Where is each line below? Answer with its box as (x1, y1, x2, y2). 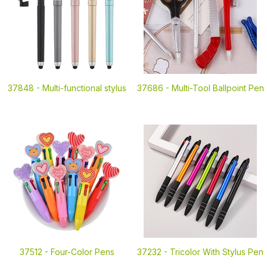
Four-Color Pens (50, 247, 114, 257)
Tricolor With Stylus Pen (170, 247, 263, 257)
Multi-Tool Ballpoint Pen (171, 83, 264, 93)
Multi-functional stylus (42, 83, 126, 93)
